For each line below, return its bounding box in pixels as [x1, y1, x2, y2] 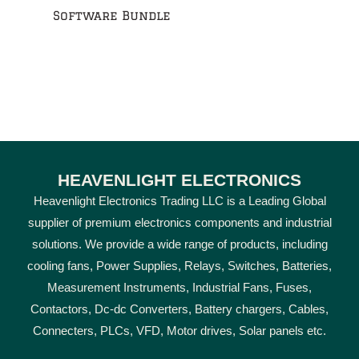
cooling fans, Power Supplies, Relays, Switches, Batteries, [27, 260, 332, 273]
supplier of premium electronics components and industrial [27, 216, 332, 230]
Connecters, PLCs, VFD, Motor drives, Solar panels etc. [33, 325, 326, 338]
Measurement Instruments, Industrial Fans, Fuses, [47, 281, 312, 295]
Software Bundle [53, 8, 171, 22]
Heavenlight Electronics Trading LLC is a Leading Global [33, 195, 326, 208]
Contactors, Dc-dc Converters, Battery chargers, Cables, [30, 303, 329, 317]
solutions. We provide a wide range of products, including [31, 238, 328, 252]
